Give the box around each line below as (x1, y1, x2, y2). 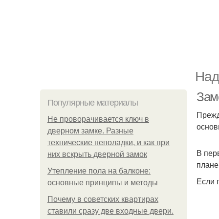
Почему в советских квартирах (47, 195, 158, 203)
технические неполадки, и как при (47, 138, 170, 147)
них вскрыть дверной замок (47, 150, 147, 158)
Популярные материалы (47, 98, 138, 108)
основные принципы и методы (47, 178, 158, 187)
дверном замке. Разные (47, 127, 133, 135)
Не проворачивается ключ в (47, 115, 149, 123)
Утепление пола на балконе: (47, 167, 151, 175)
